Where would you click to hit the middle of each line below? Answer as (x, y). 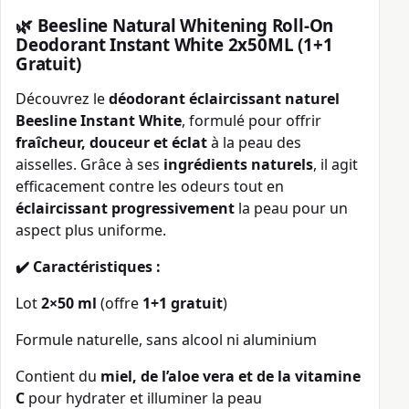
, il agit (336, 165)
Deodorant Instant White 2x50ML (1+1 (174, 45)
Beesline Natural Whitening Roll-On (185, 26)
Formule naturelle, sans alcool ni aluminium (166, 340)
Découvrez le (62, 99)
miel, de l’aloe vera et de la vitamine (231, 377)
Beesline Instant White (99, 121)
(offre (120, 304)
